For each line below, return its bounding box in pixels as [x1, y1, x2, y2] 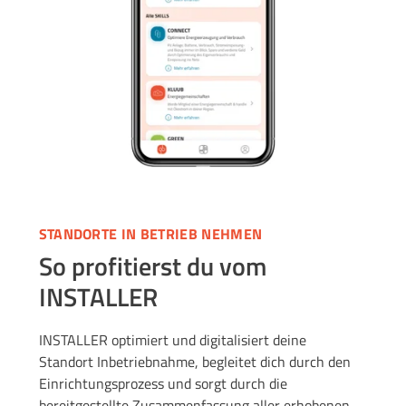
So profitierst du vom [38, 246, 266, 286]
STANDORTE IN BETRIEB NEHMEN [38, 223, 263, 246]
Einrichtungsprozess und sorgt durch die [38, 372, 287, 394]
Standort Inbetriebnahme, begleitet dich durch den [38, 350, 351, 372]
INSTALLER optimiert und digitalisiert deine [38, 328, 306, 351]
